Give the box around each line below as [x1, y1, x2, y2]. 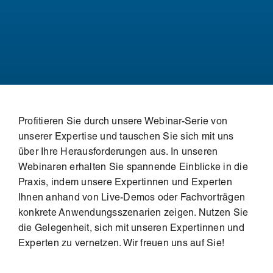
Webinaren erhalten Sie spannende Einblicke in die [18, 163, 248, 173]
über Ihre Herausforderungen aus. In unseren [18, 147, 218, 158]
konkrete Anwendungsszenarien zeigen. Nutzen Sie [18, 208, 249, 219]
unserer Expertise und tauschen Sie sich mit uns [18, 132, 234, 143]
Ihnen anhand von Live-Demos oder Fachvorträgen [18, 193, 246, 204]
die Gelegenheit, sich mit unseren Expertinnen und [18, 224, 244, 234]
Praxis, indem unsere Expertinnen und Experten [18, 178, 232, 188]
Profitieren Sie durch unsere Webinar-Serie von [18, 117, 228, 127]
